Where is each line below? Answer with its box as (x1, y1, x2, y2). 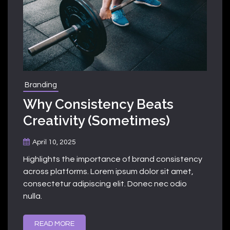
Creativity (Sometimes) (23, 112, 170, 128)
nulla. (23, 191, 42, 200)
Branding (25, 81, 57, 89)
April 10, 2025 (32, 138, 76, 146)
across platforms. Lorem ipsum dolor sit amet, (23, 167, 194, 176)
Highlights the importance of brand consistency (23, 155, 202, 163)
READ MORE (34, 220, 74, 227)
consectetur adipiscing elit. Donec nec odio (23, 179, 187, 188)
